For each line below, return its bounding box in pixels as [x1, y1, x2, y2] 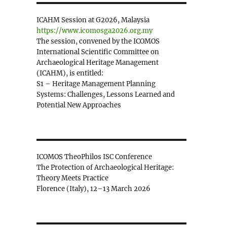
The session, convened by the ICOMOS [36, 37, 160, 46]
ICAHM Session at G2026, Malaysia [36, 16, 149, 25]
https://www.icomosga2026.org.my [36, 26, 153, 35]
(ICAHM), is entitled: [36, 69, 103, 78]
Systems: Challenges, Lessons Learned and [36, 90, 175, 99]
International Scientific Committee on [36, 48, 159, 57]
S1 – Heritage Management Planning [36, 80, 156, 89]
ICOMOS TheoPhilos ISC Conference [36, 153, 152, 162]
